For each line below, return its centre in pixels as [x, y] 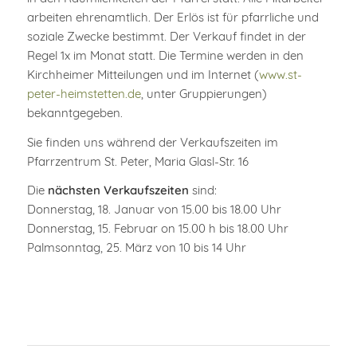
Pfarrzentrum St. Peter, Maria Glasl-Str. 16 [137, 161]
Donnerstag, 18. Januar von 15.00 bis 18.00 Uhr [154, 210]
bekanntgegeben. [75, 112]
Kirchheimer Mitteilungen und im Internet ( [143, 74]
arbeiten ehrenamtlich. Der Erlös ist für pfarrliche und [173, 17]
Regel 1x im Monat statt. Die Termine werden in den [165, 55]
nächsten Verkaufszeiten [118, 190]
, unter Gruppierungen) [204, 93]
